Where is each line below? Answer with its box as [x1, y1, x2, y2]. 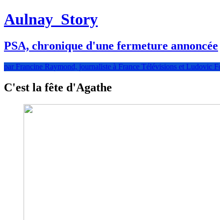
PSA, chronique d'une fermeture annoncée [4, 39, 218, 52]
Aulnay [4, 10, 57, 28]
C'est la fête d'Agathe [4, 81, 112, 94]
